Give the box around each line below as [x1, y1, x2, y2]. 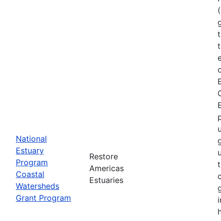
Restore [89, 151, 118, 161]
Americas [89, 163, 124, 173]
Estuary [16, 145, 44, 155]
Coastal [16, 169, 44, 179]
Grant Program [16, 192, 71, 203]
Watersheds [16, 181, 59, 191]
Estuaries [89, 175, 123, 185]
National [16, 133, 47, 144]
